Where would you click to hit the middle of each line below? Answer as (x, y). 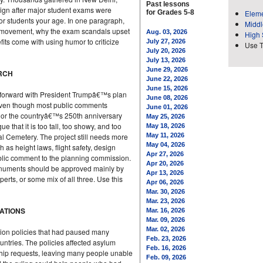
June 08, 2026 (167, 97)
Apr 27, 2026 (165, 154)
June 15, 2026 (167, 88)
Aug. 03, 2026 (167, 32)
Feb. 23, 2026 (166, 238)
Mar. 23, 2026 (166, 201)
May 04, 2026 (166, 144)
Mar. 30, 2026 (166, 191)
